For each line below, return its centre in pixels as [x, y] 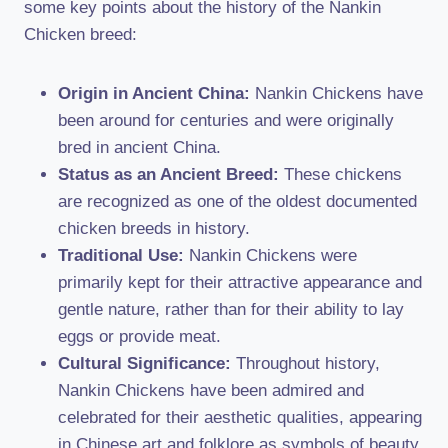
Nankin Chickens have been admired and [211, 390]
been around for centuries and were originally [226, 120]
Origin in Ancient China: [154, 93]
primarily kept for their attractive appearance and [240, 282]
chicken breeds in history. [154, 228]
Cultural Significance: [144, 363]
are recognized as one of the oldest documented [237, 201]
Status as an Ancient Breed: [168, 174]
